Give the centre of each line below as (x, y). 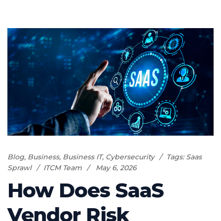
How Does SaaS (86, 190)
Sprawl (19, 167)
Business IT (82, 157)
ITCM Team (63, 167)
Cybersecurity (130, 157)
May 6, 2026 (116, 167)
